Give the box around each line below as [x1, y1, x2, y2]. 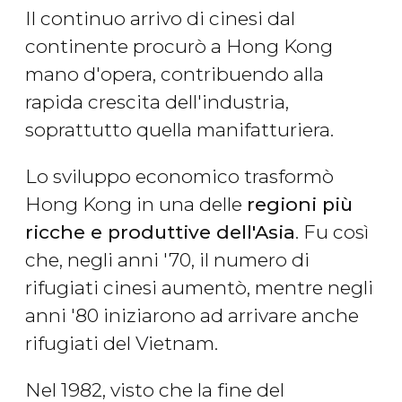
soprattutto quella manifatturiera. [25, 118, 334, 142]
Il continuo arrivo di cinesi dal [25, 7, 295, 31]
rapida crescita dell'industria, [25, 91, 289, 114]
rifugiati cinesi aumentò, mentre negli [25, 276, 373, 300]
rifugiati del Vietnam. [25, 332, 218, 355]
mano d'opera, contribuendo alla [25, 63, 324, 86]
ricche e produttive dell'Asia [25, 221, 295, 244]
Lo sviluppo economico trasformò [25, 165, 334, 188]
